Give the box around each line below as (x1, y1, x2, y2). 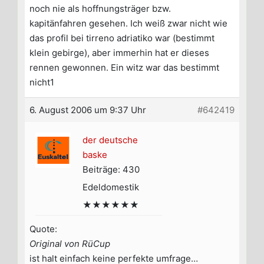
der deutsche (82, 134, 138, 146)
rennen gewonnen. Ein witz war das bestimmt (29, 62, 219, 74)
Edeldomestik (82, 181, 139, 193)
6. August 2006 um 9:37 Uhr (29, 104, 146, 116)
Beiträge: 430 (82, 164, 140, 176)
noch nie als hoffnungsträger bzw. (29, 3, 171, 15)
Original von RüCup (29, 238, 110, 250)
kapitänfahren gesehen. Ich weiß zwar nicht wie (29, 18, 227, 29)
